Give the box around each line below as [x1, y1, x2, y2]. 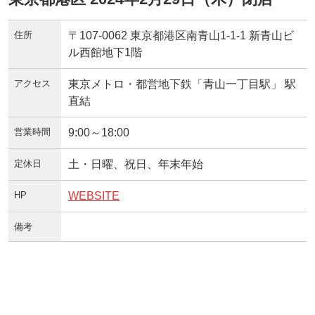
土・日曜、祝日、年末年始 [68, 157, 203, 170]
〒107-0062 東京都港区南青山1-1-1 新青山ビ [68, 29, 294, 41]
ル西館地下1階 [68, 46, 142, 58]
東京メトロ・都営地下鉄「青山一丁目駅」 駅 [68, 77, 296, 90]
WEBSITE [68, 189, 120, 202]
